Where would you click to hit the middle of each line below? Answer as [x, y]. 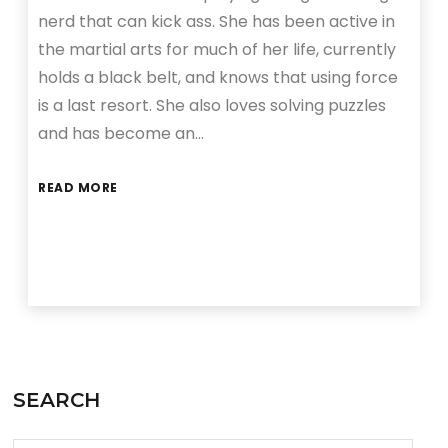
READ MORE [78, 188]
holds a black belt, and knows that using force [218, 78]
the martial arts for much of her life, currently [217, 50]
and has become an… [121, 134]
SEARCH [57, 400]
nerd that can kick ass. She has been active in [217, 22]
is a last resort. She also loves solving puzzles [212, 106]
